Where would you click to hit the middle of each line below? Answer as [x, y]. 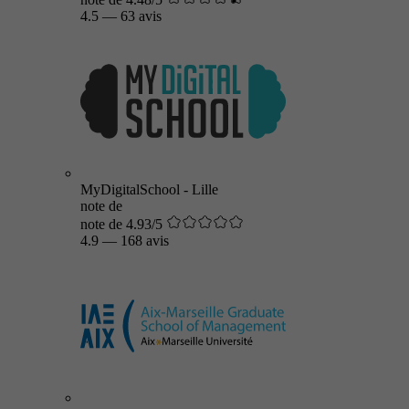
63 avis [141, 16]
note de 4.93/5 [121, 224]
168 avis [145, 241]
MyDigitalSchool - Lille [149, 189]
